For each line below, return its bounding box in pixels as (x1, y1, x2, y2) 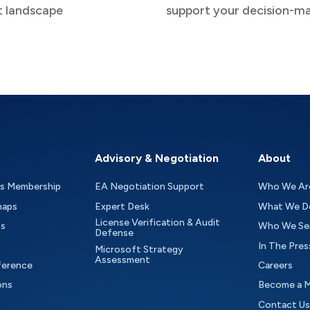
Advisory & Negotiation (95, 152, 219, 165)
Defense (95, 227, 134, 239)
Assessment (95, 253, 151, 266)
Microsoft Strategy (95, 243, 190, 255)
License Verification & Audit (95, 217, 221, 229)
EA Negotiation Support (95, 181, 205, 193)
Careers (257, 259, 293, 271)
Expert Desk (95, 200, 150, 212)
